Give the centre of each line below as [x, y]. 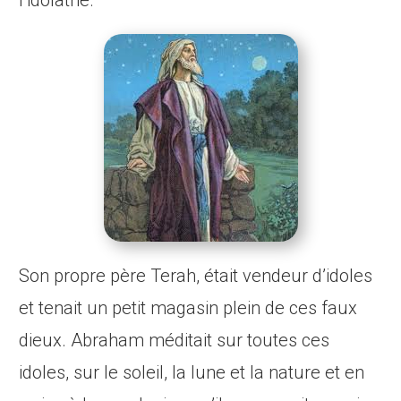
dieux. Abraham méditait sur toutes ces [175, 341]
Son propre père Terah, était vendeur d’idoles [196, 276]
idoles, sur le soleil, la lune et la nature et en [192, 373]
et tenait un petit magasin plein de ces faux [188, 308]
